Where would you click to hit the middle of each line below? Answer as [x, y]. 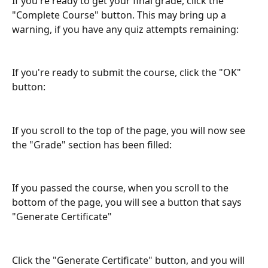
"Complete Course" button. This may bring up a [120, 15]
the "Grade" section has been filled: [92, 144]
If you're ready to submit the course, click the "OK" [128, 73]
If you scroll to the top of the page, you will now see [130, 130]
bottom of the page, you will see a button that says [128, 202]
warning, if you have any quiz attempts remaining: [125, 29]
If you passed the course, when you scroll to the [121, 188]
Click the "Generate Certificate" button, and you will [130, 260]
